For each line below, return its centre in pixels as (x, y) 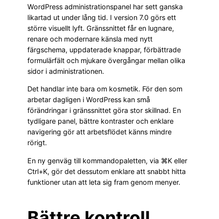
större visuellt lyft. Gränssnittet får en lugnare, (101, 28)
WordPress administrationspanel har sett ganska (105, 7)
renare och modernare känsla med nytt (90, 39)
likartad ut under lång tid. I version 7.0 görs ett (102, 17)
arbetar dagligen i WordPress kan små (89, 100)
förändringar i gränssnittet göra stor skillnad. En (104, 110)
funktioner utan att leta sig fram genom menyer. (104, 182)
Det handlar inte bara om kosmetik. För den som (105, 89)
